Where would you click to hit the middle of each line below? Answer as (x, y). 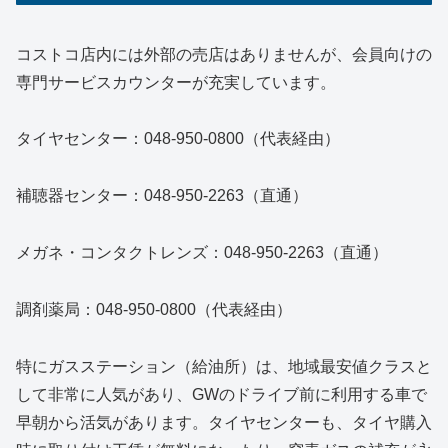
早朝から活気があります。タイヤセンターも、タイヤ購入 (224, 422)
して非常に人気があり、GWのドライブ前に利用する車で (221, 394)
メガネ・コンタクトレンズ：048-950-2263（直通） (202, 253)
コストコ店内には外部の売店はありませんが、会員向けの (224, 54)
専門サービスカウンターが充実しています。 (176, 82)
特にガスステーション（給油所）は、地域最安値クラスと (224, 366)
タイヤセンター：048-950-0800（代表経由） (178, 139)
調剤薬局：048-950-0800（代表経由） (154, 309)
